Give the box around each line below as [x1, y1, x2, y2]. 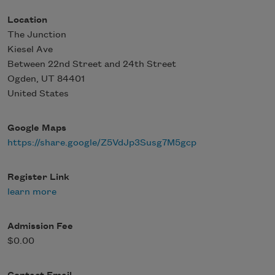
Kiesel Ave [7, 44, 53, 55]
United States [7, 88, 69, 99]
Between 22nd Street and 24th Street [7, 59, 176, 69]
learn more [7, 187, 56, 197]
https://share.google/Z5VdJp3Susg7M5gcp [7, 137, 196, 148]
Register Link [7, 172, 69, 182]
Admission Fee [7, 221, 73, 231]
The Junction [7, 29, 66, 40]
